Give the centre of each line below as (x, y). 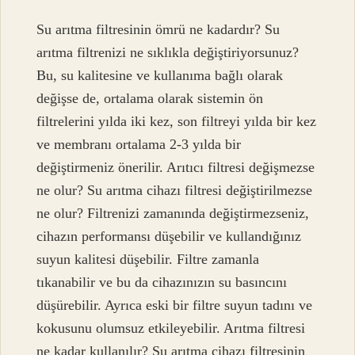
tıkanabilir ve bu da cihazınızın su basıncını (162, 282)
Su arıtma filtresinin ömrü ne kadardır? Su (158, 30)
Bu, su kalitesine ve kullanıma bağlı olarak (160, 76)
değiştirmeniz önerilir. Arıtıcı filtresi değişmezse (176, 168)
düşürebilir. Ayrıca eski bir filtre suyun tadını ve (175, 305)
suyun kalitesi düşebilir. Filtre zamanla (148, 260)
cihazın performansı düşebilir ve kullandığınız (169, 237)
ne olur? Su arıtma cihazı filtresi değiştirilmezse (175, 191)
